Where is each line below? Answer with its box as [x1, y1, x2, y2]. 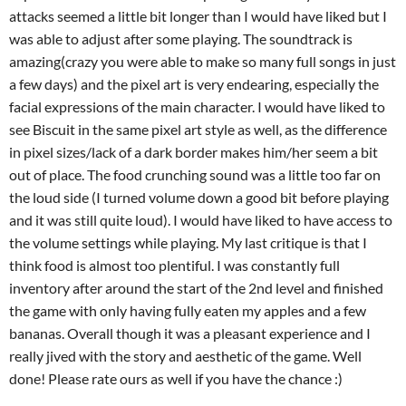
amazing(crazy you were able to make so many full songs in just [9, 53, 396, 70]
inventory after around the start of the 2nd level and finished [9, 279, 383, 296]
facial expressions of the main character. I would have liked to [9, 98, 385, 115]
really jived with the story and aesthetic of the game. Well [9, 347, 362, 364]
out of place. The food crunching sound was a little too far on [9, 166, 381, 183]
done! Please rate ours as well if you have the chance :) [9, 370, 343, 387]
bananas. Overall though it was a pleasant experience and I [9, 324, 371, 342]
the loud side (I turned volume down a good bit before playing [9, 188, 389, 206]
